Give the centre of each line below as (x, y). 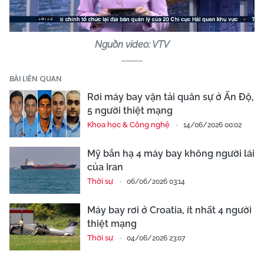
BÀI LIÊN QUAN (36, 79)
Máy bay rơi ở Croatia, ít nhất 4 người (169, 210)
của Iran (105, 167)
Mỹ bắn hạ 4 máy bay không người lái (171, 154)
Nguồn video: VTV (132, 44)
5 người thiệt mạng (130, 110)
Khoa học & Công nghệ (128, 125)
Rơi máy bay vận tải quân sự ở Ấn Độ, (171, 97)
